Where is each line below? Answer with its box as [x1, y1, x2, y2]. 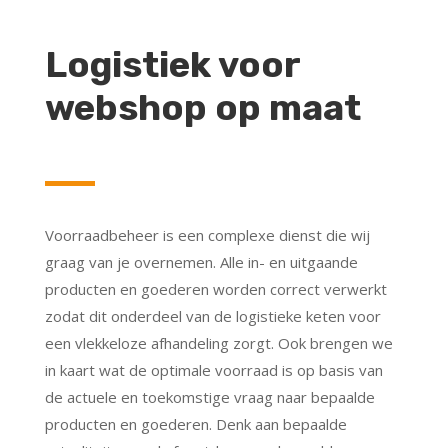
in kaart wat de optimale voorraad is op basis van [44, 360, 383, 381]
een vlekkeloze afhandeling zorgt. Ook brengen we [44, 333, 393, 354]
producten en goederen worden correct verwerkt [44, 279, 387, 300]
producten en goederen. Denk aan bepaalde [44, 414, 347, 435]
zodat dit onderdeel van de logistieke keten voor [44, 306, 381, 327]
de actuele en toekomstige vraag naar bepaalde [44, 387, 375, 408]
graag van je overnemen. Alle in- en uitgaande [44, 252, 358, 273]
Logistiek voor [44, 43, 300, 87]
